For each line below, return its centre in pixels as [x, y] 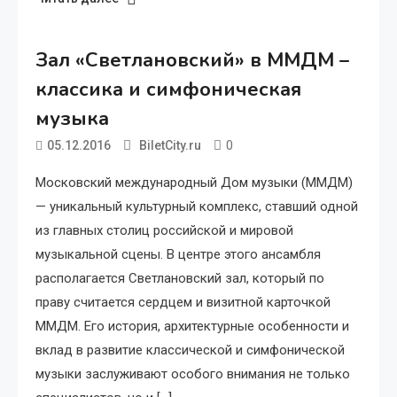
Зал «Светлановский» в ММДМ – [192, 60]
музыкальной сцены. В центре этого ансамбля [178, 254]
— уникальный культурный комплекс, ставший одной [197, 206]
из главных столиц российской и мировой [164, 230]
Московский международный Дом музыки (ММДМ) [194, 182]
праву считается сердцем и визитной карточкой [183, 302]
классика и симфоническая [168, 89]
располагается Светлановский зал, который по [180, 278]
